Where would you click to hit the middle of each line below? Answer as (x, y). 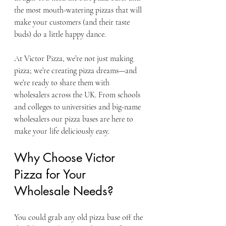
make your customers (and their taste (73, 22)
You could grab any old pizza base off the (79, 217)
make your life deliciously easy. (62, 131)
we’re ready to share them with (63, 83)
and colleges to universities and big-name (78, 107)
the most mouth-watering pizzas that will (79, 10)
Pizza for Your (52, 174)
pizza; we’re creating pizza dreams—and (76, 71)
